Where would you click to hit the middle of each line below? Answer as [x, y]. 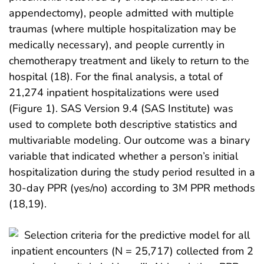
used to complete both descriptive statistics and [123, 125]
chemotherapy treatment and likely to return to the [129, 61]
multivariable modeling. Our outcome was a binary [129, 141]
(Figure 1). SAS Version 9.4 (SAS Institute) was [121, 109]
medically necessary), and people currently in [117, 45]
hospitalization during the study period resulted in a [132, 172]
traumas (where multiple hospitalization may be [123, 29]
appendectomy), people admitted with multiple [121, 13]
